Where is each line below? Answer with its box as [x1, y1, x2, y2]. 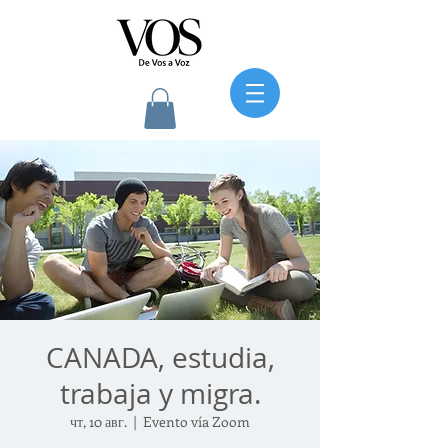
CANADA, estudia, [45, 338, 275, 376]
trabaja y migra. [59, 374, 261, 412]
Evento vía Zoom [143, 411, 250, 431]
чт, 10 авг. [70, 411, 127, 431]
